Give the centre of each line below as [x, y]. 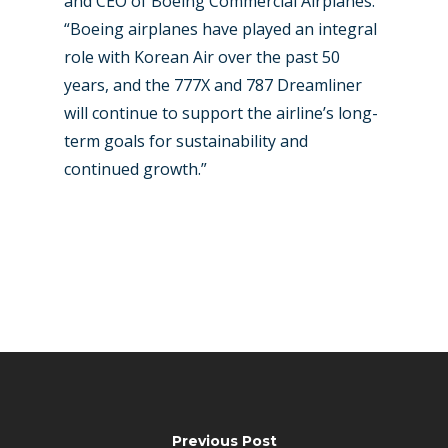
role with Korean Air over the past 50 [202, 57]
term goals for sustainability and [186, 141]
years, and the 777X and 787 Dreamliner [213, 85]
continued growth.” [135, 169]
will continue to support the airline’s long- [221, 113]
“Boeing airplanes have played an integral [220, 29]
